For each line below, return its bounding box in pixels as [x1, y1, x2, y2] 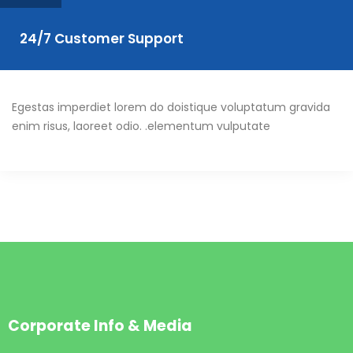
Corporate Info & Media [8, 315, 192, 337]
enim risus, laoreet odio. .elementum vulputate [12, 118, 270, 135]
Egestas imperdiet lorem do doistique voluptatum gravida [12, 99, 330, 116]
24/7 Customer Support [20, 29, 184, 49]
